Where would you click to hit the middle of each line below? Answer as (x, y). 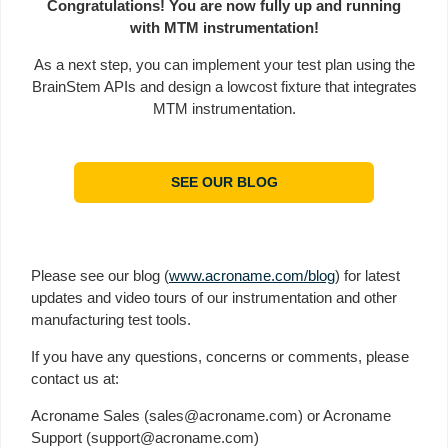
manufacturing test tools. (111, 319)
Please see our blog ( (100, 275)
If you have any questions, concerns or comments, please (220, 356)
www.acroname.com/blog (252, 275)
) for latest (367, 275)
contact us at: (75, 378)
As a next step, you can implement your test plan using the (224, 64)
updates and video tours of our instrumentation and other (214, 297)
